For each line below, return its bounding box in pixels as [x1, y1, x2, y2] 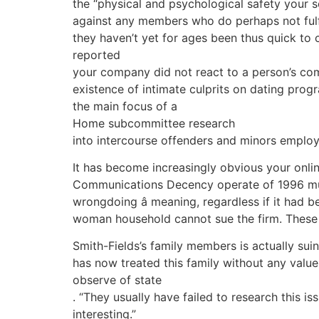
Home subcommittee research [73, 115, 235, 130]
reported [73, 47, 120, 62]
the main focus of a [73, 98, 177, 113]
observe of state [73, 273, 162, 288]
